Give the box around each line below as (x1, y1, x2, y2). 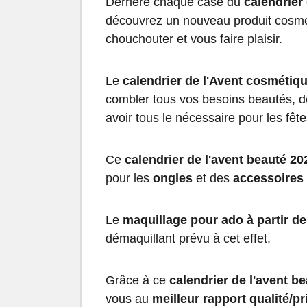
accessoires (233, 171, 304, 186)
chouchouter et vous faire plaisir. (106, 32, 282, 47)
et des (193, 171, 233, 186)
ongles (153, 171, 193, 186)
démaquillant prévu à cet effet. (106, 232, 274, 246)
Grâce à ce (106, 273, 169, 288)
